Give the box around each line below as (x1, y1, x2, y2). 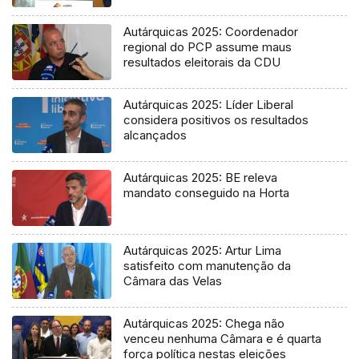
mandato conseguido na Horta (123, 185, 290, 201)
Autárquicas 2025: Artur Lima (123, 243, 282, 259)
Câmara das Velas (123, 273, 223, 289)
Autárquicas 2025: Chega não (123, 316, 285, 332)
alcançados (123, 127, 188, 143)
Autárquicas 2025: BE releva (123, 170, 278, 186)
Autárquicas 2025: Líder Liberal (123, 97, 294, 113)
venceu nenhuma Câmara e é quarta (123, 331, 322, 347)
